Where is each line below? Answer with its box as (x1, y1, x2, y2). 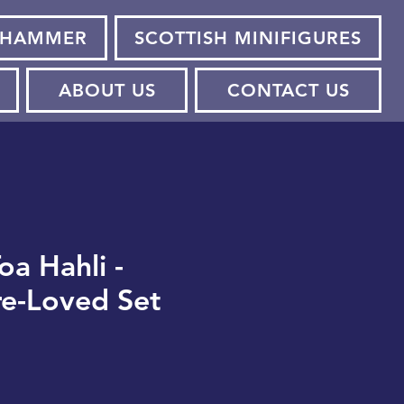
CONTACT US (226, 79, 350, 102)
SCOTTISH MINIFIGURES (134, 27, 363, 50)
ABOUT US (58, 79, 156, 102)
